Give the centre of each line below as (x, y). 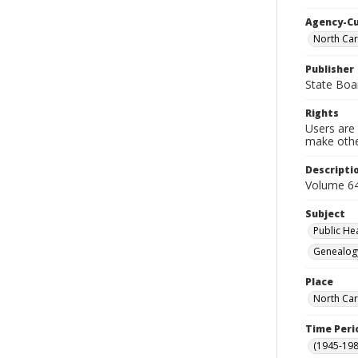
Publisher (330, 69)
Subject (325, 214)
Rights (322, 113)
